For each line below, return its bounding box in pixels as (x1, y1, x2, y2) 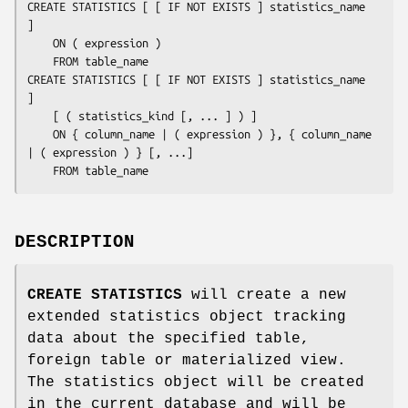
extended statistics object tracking (27, 308, 346, 325)
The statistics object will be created (27, 373, 364, 391)
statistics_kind (78, 108, 174, 122)
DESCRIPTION (15, 231, 135, 252)
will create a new (182, 286, 346, 303)
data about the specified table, (27, 330, 310, 347)
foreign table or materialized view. (27, 352, 346, 369)
